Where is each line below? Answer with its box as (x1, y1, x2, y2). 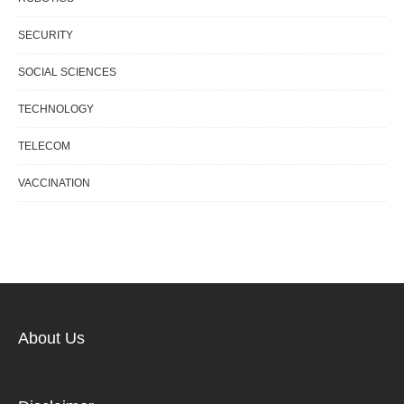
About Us (18, 329, 85, 348)
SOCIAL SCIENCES (18, 66, 116, 79)
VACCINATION (18, 177, 90, 190)
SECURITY (18, 29, 73, 42)
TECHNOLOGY (18, 103, 94, 116)
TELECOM (18, 140, 70, 153)
